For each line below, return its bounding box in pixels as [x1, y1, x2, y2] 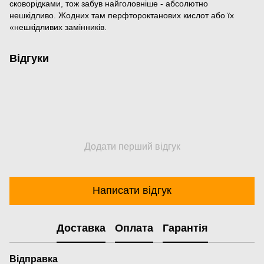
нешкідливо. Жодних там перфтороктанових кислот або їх [9, 10, 234, 20]
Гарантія [162, 222, 208, 235]
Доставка [56, 222, 105, 235]
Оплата [114, 222, 153, 235]
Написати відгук [93, 184, 171, 197]
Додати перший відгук [84, 141, 180, 151]
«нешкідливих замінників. [9, 22, 107, 32]
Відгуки [9, 52, 49, 64]
